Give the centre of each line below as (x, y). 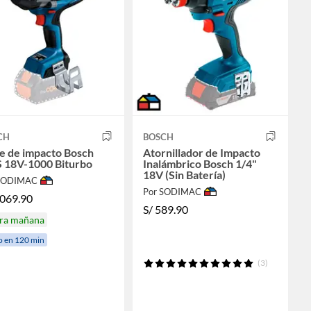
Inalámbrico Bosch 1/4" (200, 163)
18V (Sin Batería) (184, 174)
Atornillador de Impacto (201, 152)
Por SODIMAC (172, 191)
